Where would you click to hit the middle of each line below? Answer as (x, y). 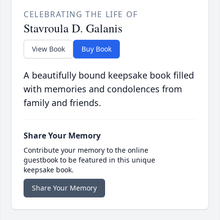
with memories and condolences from (103, 89)
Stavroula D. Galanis (73, 28)
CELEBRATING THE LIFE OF (81, 14)
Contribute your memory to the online (86, 150)
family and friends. (62, 103)
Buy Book (96, 49)
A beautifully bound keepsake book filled (109, 75)
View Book (48, 49)
